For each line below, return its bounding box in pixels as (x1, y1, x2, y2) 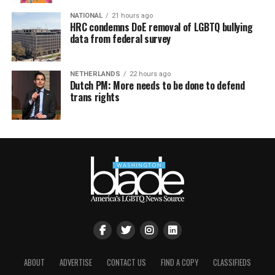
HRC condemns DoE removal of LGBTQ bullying (69, 19, 253, 34)
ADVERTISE (59, 256, 92, 268)
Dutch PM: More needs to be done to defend (69, 77, 245, 93)
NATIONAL (69, 11, 103, 20)
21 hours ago (111, 11, 153, 20)
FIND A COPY (160, 256, 198, 268)
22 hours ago (129, 69, 171, 78)
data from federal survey (69, 31, 171, 46)
